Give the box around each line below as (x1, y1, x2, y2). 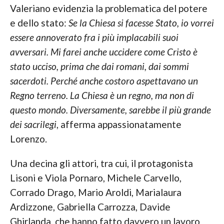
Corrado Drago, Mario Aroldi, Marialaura (9, 186, 181, 198)
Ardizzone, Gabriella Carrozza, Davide (9, 201, 170, 213)
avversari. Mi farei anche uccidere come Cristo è (9, 46, 197, 58)
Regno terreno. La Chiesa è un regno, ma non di (9, 89, 194, 101)
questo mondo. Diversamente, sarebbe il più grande (9, 104, 211, 116)
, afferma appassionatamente (56, 118, 181, 130)
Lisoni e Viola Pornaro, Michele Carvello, (9, 172, 181, 184)
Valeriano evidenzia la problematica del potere (9, 2, 207, 14)
